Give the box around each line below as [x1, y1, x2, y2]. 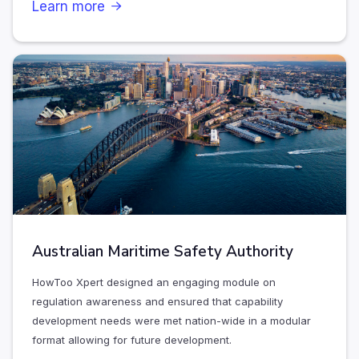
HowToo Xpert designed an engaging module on [32, 276, 276, 289]
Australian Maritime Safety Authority [32, 241, 293, 263]
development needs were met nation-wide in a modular [32, 314, 311, 328]
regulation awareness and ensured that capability [32, 295, 283, 309]
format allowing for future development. [32, 333, 232, 347]
